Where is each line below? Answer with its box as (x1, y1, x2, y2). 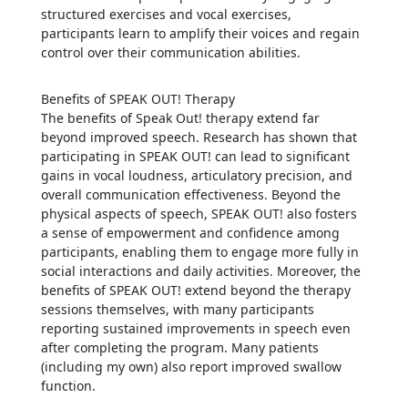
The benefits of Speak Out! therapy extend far (40, 108, 320, 127)
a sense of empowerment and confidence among (40, 223, 340, 241)
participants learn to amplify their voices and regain (40, 24, 360, 42)
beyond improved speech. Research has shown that (40, 127, 357, 146)
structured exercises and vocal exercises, (40, 5, 291, 23)
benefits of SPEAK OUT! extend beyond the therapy (40, 280, 351, 299)
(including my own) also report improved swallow (40, 357, 342, 375)
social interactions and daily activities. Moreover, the (40, 261, 361, 280)
